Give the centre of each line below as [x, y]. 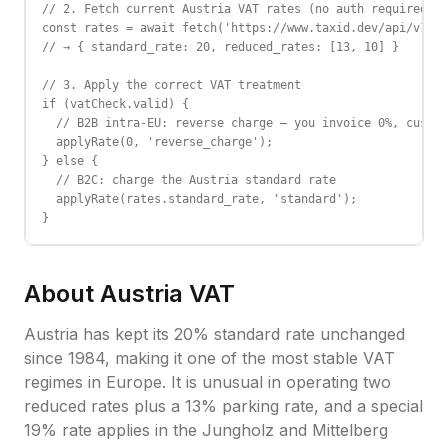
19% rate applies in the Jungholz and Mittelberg [206, 430]
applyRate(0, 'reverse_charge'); [157, 142]
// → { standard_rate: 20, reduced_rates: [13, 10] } [220, 47]
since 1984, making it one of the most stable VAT [209, 358]
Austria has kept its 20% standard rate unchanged [214, 334]
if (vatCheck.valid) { [115, 104]
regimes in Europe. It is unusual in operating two [207, 382]
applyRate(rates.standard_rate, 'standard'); [199, 199]
